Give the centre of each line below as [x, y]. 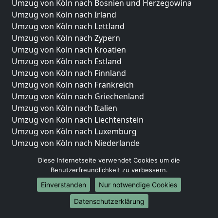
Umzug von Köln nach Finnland [69, 73]
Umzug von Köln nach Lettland [68, 26]
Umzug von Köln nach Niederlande [76, 143]
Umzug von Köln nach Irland [64, 14]
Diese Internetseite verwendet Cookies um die [109, 160]
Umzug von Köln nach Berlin [64, 190]
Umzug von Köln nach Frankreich [73, 84]
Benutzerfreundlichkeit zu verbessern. [109, 170]
